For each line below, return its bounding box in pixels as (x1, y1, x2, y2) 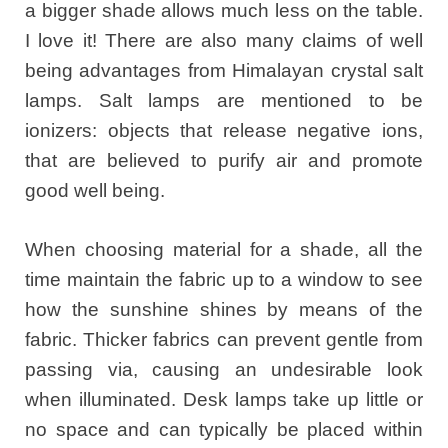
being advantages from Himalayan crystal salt (25, 60, 423, 82)
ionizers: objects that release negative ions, (25, 120, 423, 142)
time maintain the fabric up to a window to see (25, 268, 423, 290)
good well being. (25, 180, 165, 202)
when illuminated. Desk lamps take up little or (25, 388, 423, 410)
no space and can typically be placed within (25, 418, 423, 440)
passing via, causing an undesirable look (25, 358, 423, 380)
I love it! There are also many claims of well (25, 30, 423, 52)
